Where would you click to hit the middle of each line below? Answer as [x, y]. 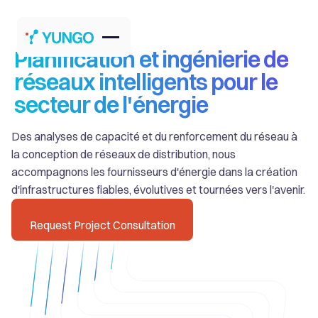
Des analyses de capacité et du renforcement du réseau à [154, 136]
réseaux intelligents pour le [146, 82]
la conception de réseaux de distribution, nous [124, 154]
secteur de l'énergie [111, 104]
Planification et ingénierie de [152, 59]
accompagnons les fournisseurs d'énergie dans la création [154, 171]
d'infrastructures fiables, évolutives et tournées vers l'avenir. [158, 189]
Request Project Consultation [102, 225]
